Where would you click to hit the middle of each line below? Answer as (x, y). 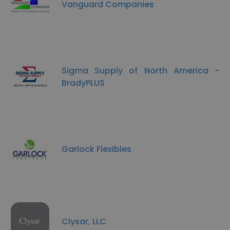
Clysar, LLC (84, 221)
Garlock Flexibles (97, 149)
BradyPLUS (83, 83)
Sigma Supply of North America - (140, 70)
